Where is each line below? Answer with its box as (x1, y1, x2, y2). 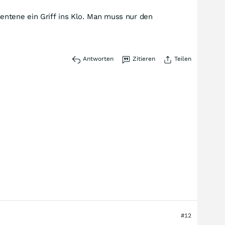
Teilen (174, 55, 191, 62)
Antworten (83, 55, 114, 62)
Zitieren (133, 55, 155, 62)
